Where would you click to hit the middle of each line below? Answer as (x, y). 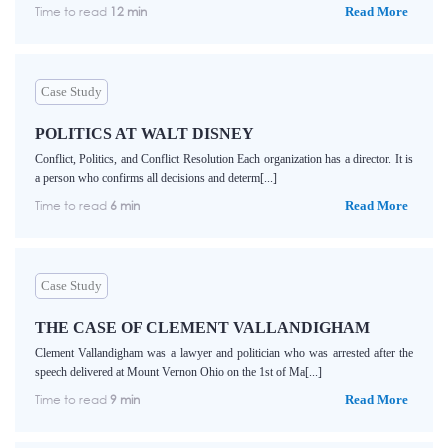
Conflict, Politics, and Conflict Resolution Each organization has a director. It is (224, 159)
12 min (128, 12)
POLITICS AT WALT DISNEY (144, 134)
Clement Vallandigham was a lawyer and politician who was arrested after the (224, 353)
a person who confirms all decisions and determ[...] (156, 178)
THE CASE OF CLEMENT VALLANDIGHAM (202, 328)
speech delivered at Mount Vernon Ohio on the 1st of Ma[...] (178, 372)
